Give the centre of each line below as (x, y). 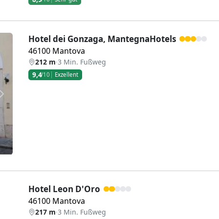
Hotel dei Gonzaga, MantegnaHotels (102, 39)
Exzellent (67, 74)
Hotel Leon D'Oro (64, 189)
